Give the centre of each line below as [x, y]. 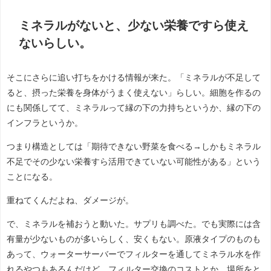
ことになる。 [32, 176]
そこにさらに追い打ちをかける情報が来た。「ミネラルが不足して [134, 77]
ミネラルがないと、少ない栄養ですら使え [133, 26]
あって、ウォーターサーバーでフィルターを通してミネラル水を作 [134, 254]
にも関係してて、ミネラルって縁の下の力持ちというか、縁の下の [134, 107]
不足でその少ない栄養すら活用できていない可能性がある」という [134, 161]
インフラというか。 [45, 122]
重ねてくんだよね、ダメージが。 [70, 200]
